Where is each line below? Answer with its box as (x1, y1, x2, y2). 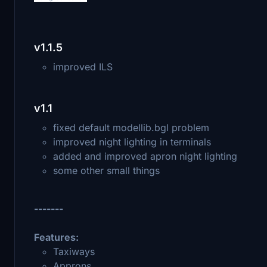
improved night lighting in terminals (53, 135, 211, 148)
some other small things (53, 164, 160, 176)
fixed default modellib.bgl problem (53, 121, 209, 133)
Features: (34, 231, 79, 243)
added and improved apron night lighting (53, 150, 237, 162)
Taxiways (53, 245, 95, 257)
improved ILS (53, 60, 113, 73)
